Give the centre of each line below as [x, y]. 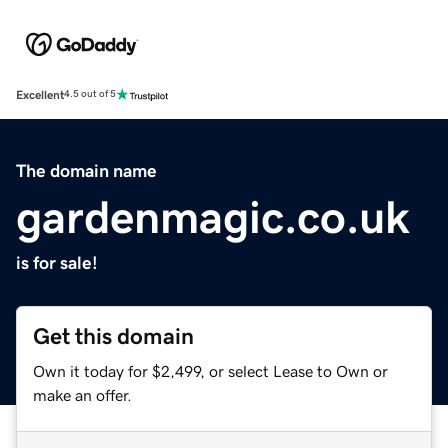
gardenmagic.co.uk [213, 216]
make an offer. [82, 394]
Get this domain [113, 336]
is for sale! [57, 262]
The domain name [86, 170]
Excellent [40, 94]
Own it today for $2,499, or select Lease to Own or [210, 370]
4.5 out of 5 [90, 94]
